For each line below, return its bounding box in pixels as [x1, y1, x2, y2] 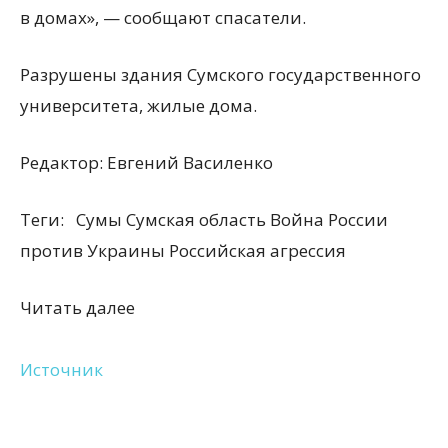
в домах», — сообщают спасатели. [20, 6, 306, 29]
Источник [20, 358, 103, 381]
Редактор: [20, 151, 107, 174]
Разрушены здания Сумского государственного [20, 63, 421, 86]
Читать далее [20, 296, 135, 319]
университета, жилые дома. [20, 94, 257, 117]
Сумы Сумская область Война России [72, 208, 388, 231]
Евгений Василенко [107, 151, 273, 174]
